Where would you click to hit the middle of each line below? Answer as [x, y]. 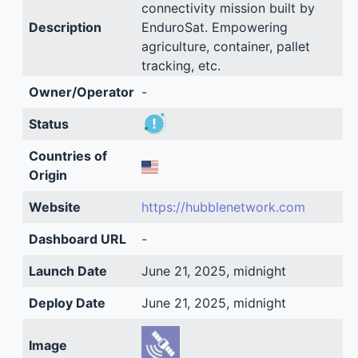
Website [54, 207]
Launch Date [68, 271]
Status [48, 124]
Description [65, 27]
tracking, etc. [181, 66]
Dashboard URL [77, 239]
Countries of [68, 156]
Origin [48, 175]
